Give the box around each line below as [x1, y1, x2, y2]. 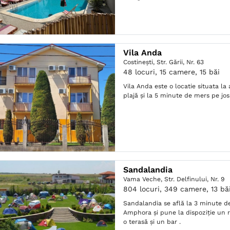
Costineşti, [123, 59, 157, 66]
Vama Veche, [123, 176, 165, 183]
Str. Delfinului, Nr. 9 [164, 176, 225, 183]
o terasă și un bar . [123, 218, 181, 225]
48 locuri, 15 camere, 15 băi [123, 68, 220, 76]
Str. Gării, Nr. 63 [157, 59, 204, 66]
